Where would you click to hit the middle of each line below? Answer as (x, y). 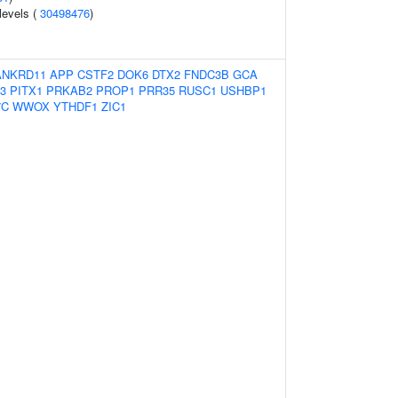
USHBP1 (243, 90)
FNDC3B (207, 74)
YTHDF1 (76, 106)
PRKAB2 (69, 90)
